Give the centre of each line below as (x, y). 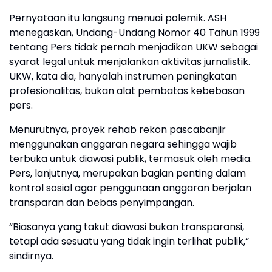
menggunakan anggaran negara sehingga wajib (123, 144)
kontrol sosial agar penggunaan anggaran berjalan (130, 188)
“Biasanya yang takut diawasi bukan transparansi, (127, 227)
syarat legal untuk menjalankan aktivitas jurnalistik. (130, 62)
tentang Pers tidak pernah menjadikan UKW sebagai (134, 47)
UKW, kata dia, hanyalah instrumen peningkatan (123, 76)
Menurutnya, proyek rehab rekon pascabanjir (117, 130)
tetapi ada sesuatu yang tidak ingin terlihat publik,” (129, 241)
